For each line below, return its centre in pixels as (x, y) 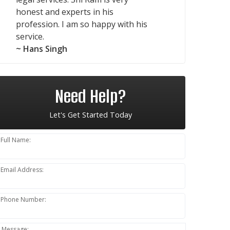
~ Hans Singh (42, 49)
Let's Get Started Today (90, 114)
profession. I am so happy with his (82, 24)
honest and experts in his (65, 12)
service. (30, 36)
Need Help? (90, 96)
